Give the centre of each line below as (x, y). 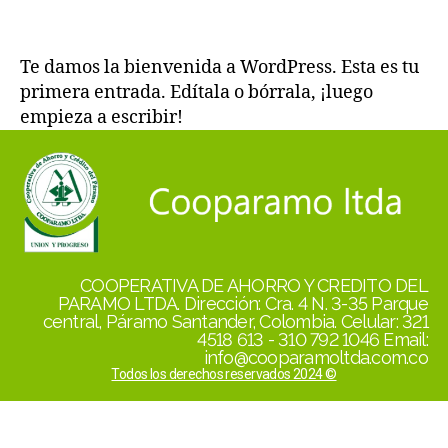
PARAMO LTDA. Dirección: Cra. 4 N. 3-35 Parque (242, 304)
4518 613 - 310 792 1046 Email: (312, 340)
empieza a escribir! (101, 117)
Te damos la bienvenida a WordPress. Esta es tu (219, 67)
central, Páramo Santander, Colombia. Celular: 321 (235, 322)
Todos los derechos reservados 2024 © (224, 374)
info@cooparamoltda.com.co (315, 358)
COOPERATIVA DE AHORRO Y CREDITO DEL (254, 286)
